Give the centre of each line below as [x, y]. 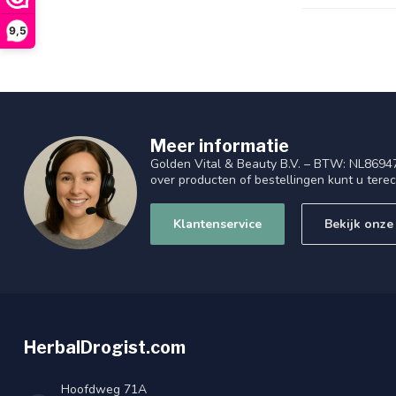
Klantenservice [217, 225]
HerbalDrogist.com [105, 348]
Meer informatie [220, 146]
